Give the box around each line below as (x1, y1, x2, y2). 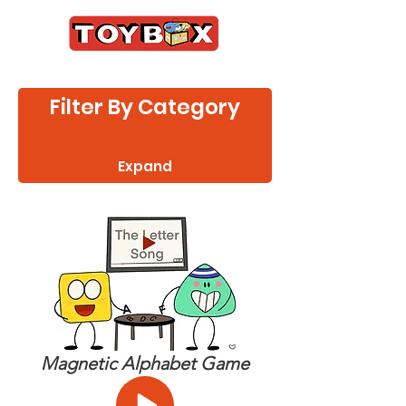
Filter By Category (49, 92, 240, 121)
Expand (118, 157, 172, 176)
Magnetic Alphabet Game (41, 353, 249, 374)
